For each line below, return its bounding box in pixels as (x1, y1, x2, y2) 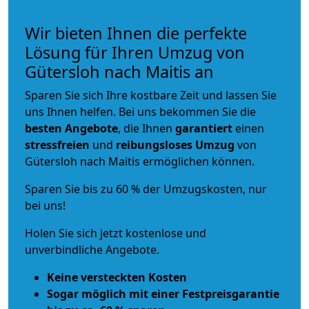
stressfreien (25, 137, 90, 153)
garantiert (175, 121, 232, 137)
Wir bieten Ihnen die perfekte (25, 22, 247, 45)
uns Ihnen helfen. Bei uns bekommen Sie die (25, 104, 256, 120)
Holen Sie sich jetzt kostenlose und (25, 226, 206, 241)
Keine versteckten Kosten (47, 270, 187, 286)
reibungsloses (116, 137, 192, 153)
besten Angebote (25, 121, 118, 137)
